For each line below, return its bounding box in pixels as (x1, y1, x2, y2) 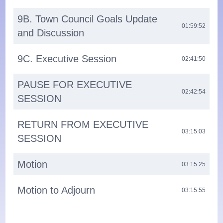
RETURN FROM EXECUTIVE (17, 118, 149, 130)
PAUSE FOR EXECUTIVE (17, 79, 132, 90)
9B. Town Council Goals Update (17, 13, 158, 24)
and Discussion (17, 27, 85, 38)
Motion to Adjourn (17, 184, 96, 196)
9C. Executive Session (17, 53, 117, 64)
